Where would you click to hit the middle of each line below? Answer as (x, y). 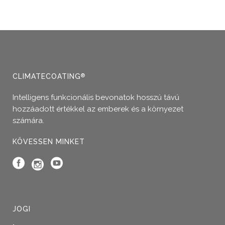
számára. (28, 121)
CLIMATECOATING (47, 77)
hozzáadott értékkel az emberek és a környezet (98, 109)
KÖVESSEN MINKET (49, 142)
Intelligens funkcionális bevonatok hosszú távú (96, 98)
